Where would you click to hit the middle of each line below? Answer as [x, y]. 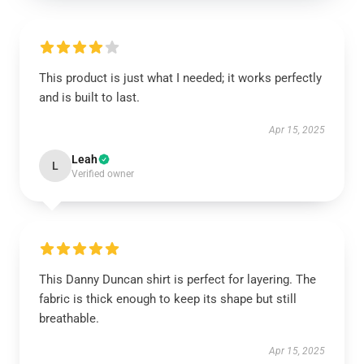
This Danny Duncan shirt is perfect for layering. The [178, 279]
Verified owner [103, 174]
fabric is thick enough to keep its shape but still [168, 299]
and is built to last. [89, 97]
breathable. [69, 318]
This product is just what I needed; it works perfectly [180, 78]
